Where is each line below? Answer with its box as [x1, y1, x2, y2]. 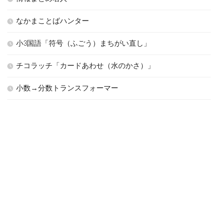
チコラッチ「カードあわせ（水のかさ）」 [16, 61, 155, 71]
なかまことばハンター [16, 17, 89, 26]
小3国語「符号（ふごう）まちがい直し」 [16, 39, 151, 48]
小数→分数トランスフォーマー [16, 84, 118, 93]
